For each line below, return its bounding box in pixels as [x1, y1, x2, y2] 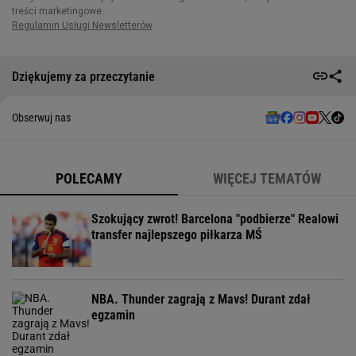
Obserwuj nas [12, 111, 71, 124]
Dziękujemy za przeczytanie [12, 68, 155, 84]
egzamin [91, 308, 135, 323]
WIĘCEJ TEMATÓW [213, 170, 321, 187]
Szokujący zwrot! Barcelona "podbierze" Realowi [91, 211, 339, 226]
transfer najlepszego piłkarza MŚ [91, 227, 262, 242]
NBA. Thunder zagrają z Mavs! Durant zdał [91, 292, 311, 307]
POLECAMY [56, 170, 122, 187]
